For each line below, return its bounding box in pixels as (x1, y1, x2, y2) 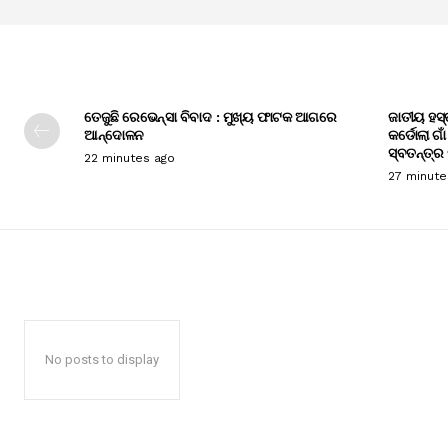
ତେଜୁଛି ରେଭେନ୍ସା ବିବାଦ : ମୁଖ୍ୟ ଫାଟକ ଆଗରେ (84, 106, 336, 126)
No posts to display (45, 351, 159, 367)
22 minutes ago (84, 150, 175, 165)
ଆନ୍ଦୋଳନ (84, 124, 144, 144)
